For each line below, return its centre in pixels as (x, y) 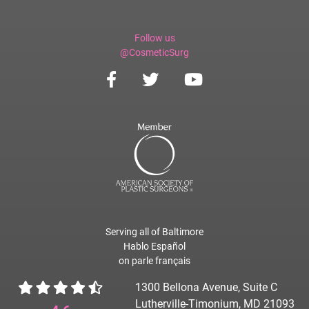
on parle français (154, 261)
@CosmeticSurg (154, 53)
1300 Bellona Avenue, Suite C (207, 288)
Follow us (154, 38)
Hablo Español (154, 247)
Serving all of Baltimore (154, 232)
